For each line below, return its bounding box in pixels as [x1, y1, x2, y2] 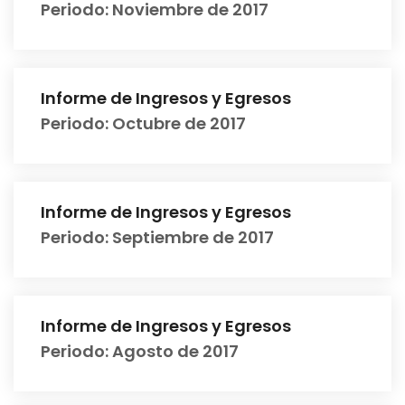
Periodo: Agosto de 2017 [41, 340, 239, 363]
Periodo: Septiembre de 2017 [41, 226, 274, 249]
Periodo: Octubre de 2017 [41, 112, 246, 135]
